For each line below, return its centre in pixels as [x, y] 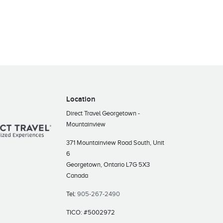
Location [81, 99]
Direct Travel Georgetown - [103, 113]
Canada [77, 175]
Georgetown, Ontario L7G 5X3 [108, 165]
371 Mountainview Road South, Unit [115, 143]
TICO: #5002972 [91, 212]
